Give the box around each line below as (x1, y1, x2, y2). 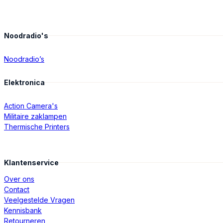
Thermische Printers (4, 122, 70, 131)
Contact (4, 185, 29, 194)
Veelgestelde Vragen (4, 196, 75, 205)
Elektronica (4, 78, 45, 87)
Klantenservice (4, 158, 59, 167)
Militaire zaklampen (4, 112, 67, 121)
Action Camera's (4, 102, 58, 111)
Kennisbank (4, 206, 42, 215)
